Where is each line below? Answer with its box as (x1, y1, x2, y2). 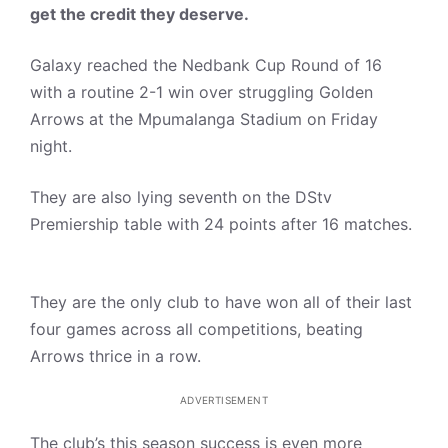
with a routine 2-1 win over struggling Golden (30, 82, 373, 102)
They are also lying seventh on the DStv (30, 187, 332, 207)
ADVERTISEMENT (179, 394, 269, 406)
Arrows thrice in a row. (30, 346, 211, 366)
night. (30, 136, 77, 156)
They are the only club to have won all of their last (30, 292, 412, 312)
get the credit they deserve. (30, 4, 252, 24)
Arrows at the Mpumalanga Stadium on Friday (30, 109, 378, 129)
